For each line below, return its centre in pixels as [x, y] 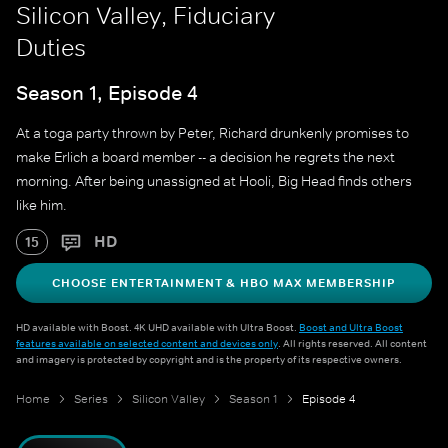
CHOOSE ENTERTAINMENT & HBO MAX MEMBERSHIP [224, 283]
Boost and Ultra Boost [351, 327]
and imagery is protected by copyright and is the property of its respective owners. [209, 359]
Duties [51, 47]
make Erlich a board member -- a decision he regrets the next [205, 157]
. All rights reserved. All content [352, 343]
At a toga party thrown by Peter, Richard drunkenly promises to [212, 133]
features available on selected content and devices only [147, 343]
